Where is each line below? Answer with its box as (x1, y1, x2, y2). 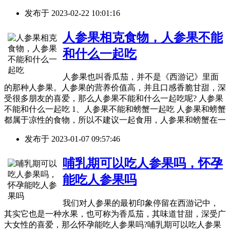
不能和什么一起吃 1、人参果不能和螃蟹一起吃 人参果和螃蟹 (4, 105, 226, 114)
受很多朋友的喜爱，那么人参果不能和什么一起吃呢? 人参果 (4, 94, 223, 103)
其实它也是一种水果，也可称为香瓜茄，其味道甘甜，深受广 (4, 209, 226, 219)
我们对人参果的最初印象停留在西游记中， (63, 199, 219, 208)
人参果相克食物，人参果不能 (63, 30, 223, 44)
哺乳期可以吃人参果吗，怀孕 (63, 157, 223, 170)
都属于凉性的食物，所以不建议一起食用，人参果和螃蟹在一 (4, 116, 226, 125)
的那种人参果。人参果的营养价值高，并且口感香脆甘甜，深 (4, 83, 226, 92)
